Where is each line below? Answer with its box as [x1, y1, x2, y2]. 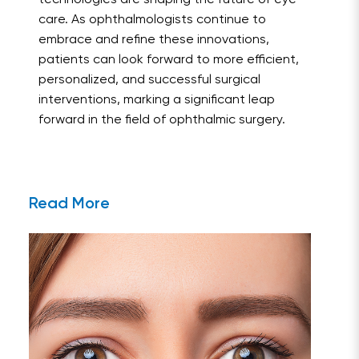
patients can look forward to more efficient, [38, 54, 299, 67]
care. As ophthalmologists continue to [38, 14, 266, 27]
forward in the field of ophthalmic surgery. [38, 114, 285, 127]
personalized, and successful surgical [38, 74, 260, 87]
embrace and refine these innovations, [38, 34, 269, 47]
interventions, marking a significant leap [38, 94, 275, 107]
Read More [29, 196, 110, 213]
